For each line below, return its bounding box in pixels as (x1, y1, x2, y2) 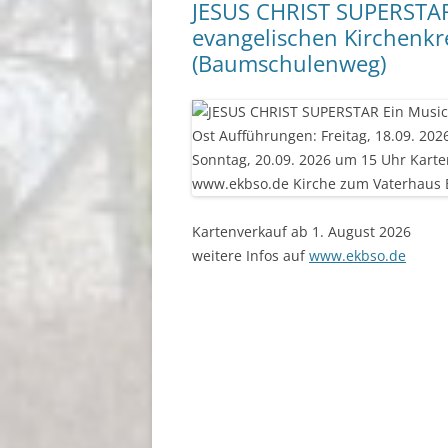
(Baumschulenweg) (192, 48, 386, 78)
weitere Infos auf (192, 246, 309, 265)
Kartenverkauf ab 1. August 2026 (192, 222, 411, 241)
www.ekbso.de (309, 246, 406, 265)
